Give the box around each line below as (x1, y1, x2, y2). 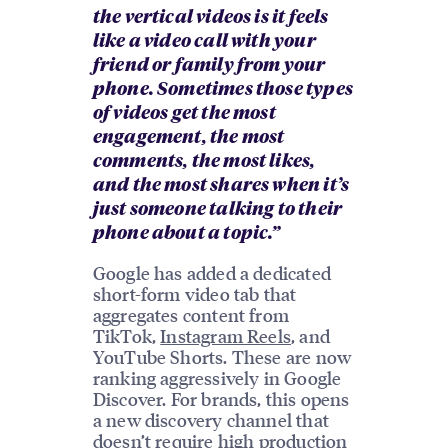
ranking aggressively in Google (92, 366, 342, 390)
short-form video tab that (92, 282, 297, 306)
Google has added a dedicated (92, 261, 331, 285)
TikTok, (92, 324, 161, 348)
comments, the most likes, (92, 153, 316, 172)
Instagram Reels (160, 324, 291, 348)
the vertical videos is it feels (92, 9, 329, 28)
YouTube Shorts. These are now (92, 345, 352, 369)
